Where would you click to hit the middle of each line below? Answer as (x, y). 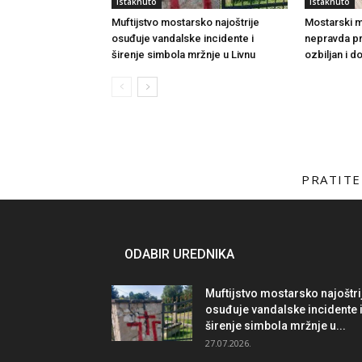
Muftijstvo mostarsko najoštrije (185, 22)
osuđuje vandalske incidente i (183, 38)
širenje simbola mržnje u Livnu (183, 55)
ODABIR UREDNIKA (179, 254)
